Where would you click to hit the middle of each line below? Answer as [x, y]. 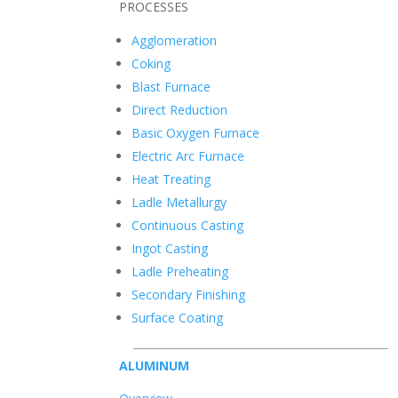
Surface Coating [178, 317]
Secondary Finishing [189, 294]
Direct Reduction [180, 109]
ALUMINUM [155, 365]
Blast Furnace [171, 86]
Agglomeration [175, 40]
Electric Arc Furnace [188, 155]
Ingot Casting [170, 248]
